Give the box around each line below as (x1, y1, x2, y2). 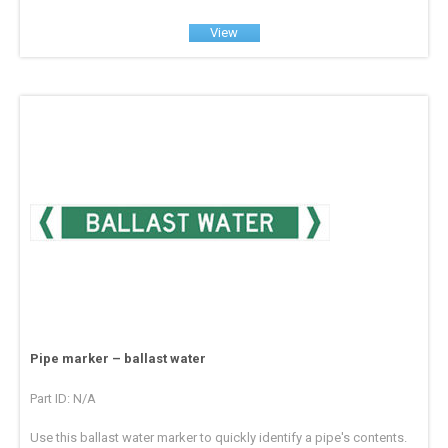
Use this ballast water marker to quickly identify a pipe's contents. (30, 430, 408, 446)
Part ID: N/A (30, 391, 97, 407)
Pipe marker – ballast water (30, 351, 207, 367)
